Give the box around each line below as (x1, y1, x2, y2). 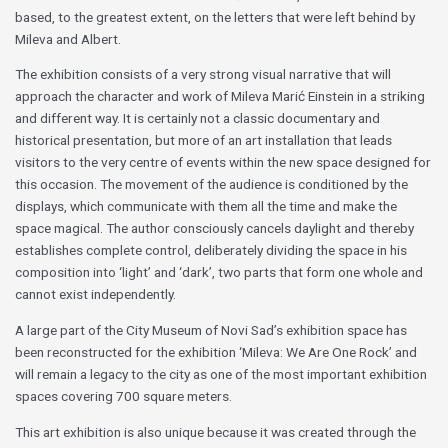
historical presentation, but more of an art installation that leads (15, 132, 393, 149)
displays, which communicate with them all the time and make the (15, 198, 398, 215)
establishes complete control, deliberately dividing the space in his (15, 242, 408, 259)
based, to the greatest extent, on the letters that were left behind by (15, 8, 416, 25)
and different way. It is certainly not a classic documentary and (15, 110, 381, 127)
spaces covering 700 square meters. (15, 388, 233, 405)
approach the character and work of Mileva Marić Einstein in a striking (15, 88, 426, 105)
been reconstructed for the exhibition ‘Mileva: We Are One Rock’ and (15, 344, 418, 361)
